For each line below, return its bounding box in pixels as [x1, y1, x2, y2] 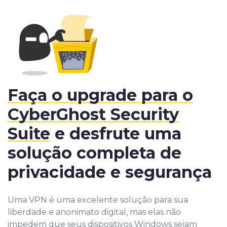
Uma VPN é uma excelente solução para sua [8, 195, 188, 205]
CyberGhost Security [8, 104, 179, 124]
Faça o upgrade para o [8, 85, 193, 105]
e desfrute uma [50, 123, 181, 143]
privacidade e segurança [8, 162, 212, 182]
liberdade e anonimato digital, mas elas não [8, 207, 181, 217]
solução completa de [8, 142, 181, 163]
